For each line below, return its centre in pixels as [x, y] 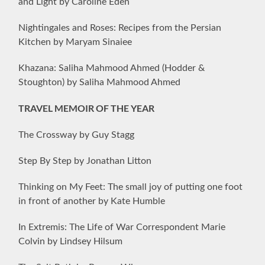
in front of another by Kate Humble [92, 201]
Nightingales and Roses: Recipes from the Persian [120, 28]
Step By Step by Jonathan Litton [85, 161]
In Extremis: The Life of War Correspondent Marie [122, 227]
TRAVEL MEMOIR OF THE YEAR [87, 108]
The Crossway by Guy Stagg [77, 135]
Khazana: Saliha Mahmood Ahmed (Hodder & [112, 68]
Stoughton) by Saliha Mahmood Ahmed [100, 82]
